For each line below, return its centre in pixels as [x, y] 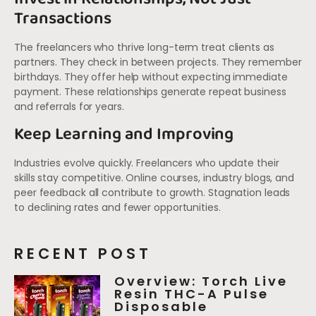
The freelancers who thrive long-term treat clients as [144, 48]
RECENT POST [83, 253]
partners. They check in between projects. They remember [158, 62]
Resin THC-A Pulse [192, 293]
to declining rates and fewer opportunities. [117, 207]
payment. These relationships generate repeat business [150, 92]
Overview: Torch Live [201, 281]
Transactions [63, 19]
